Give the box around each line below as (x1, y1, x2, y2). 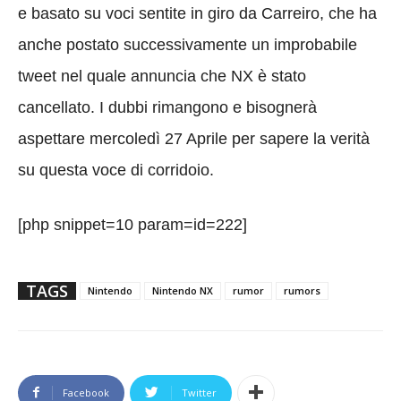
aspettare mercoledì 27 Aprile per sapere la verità (18, 129, 370, 148)
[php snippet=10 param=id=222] (18, 215, 247, 234)
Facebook (63, 385, 109, 399)
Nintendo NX (152, 283, 213, 297)
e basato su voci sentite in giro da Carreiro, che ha (18, 4, 377, 22)
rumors (284, 283, 320, 297)
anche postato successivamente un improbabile (18, 35, 357, 54)
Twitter (182, 385, 217, 399)
